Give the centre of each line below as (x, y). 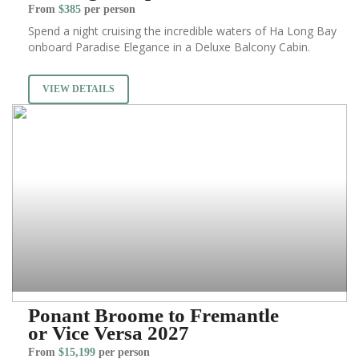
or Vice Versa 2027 (109, 333)
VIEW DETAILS (79, 89)
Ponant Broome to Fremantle (153, 316)
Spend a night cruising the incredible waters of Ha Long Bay (182, 31)
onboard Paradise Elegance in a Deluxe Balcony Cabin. (169, 47)
